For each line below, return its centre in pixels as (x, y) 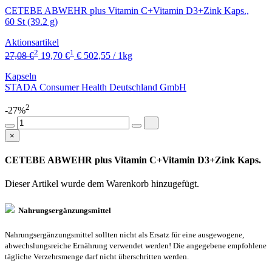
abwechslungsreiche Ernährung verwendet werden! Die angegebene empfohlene (136, 245)
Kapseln (21, 76)
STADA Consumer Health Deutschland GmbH (96, 87)
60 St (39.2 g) (31, 22)
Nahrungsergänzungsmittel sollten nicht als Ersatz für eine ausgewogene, (124, 234)
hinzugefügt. (175, 184)
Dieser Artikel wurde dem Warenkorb (78, 184)
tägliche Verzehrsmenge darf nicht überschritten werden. (97, 256)
